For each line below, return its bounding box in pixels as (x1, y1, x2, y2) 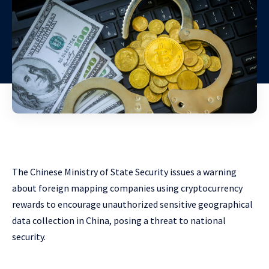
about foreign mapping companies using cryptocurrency (12, 182, 243, 195)
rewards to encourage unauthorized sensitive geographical (12, 198, 253, 211)
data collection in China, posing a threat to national (12, 214, 226, 227)
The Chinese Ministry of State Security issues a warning (12, 166, 237, 178)
